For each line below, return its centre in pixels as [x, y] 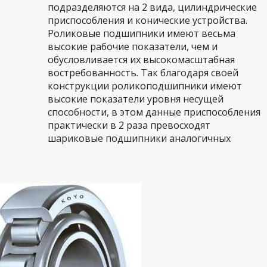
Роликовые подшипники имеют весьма [142, 33]
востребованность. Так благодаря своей [143, 73]
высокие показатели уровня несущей [136, 99]
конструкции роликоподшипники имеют [145, 86]
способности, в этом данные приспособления [154, 112]
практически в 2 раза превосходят [129, 125]
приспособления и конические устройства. [148, 20]
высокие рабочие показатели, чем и [133, 46]
